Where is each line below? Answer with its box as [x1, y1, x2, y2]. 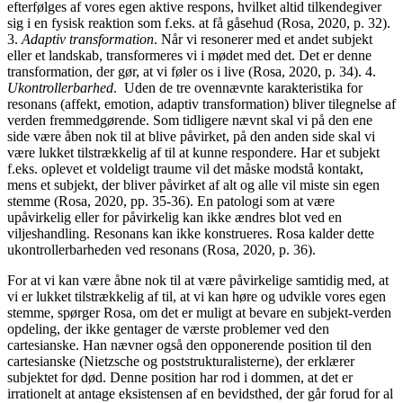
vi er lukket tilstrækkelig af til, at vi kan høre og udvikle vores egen [7, 288, 386, 304]
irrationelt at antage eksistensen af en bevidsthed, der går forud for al [7, 385, 393, 401]
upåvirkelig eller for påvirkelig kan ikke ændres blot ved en [7, 209, 342, 225]
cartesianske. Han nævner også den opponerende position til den [7, 336, 372, 353]
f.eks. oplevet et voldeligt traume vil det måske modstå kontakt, [7, 160, 363, 176]
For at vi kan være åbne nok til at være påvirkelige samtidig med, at [7, 272, 389, 288]
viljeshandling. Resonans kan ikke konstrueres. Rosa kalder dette [7, 225, 374, 241]
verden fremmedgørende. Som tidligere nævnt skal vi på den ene [7, 112, 372, 128]
